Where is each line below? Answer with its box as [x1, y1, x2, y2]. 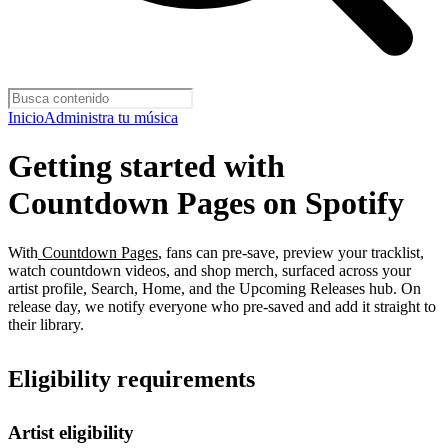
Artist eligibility [8, 422, 134, 444]
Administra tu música [44, 109, 178, 126]
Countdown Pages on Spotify [8, 185, 404, 222]
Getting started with [8, 148, 285, 185]
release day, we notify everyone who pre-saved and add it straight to [8, 297, 436, 315]
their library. [8, 315, 84, 333]
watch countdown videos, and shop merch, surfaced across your [8, 261, 411, 279]
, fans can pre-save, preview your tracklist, [158, 243, 424, 261]
